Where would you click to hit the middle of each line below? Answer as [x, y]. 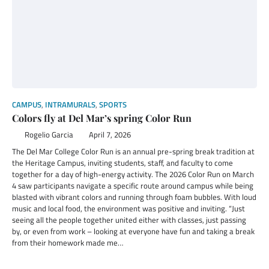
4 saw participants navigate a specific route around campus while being [133, 186]
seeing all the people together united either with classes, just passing [129, 220]
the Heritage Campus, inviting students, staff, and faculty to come [122, 163]
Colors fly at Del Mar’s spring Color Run [102, 118]
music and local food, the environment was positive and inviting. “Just [128, 208]
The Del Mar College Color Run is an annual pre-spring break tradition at [133, 151]
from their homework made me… [68, 243]
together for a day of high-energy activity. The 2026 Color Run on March [133, 174]
